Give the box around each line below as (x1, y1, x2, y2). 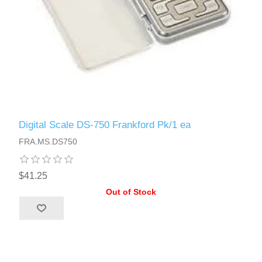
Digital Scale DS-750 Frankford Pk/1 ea (19, 119, 191, 130)
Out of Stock (106, 187, 156, 196)
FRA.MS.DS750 (19, 136, 78, 146)
